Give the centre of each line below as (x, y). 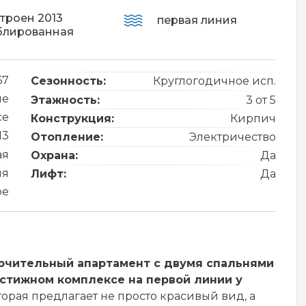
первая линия (197, 20)
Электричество (233, 137)
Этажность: (65, 100)
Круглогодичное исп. (214, 81)
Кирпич (253, 118)
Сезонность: (68, 81)
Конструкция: (72, 118)
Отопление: (67, 137)
